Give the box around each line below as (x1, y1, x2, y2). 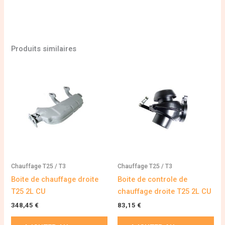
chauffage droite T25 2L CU (118, 186, 211, 196)
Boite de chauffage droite (11, 174, 99, 184)
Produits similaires (11, 44, 77, 54)
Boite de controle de (118, 174, 187, 184)
